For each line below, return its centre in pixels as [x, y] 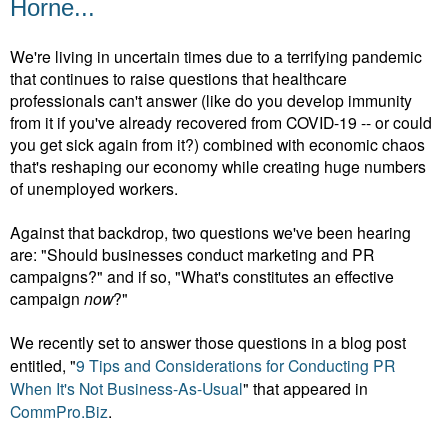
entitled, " [43, 364]
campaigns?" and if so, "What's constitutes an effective [202, 275]
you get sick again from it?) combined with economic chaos [217, 143]
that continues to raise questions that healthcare [178, 77]
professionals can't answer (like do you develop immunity [211, 99]
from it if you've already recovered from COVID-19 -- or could [221, 121]
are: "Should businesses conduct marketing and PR [192, 253]
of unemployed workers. [96, 187]
